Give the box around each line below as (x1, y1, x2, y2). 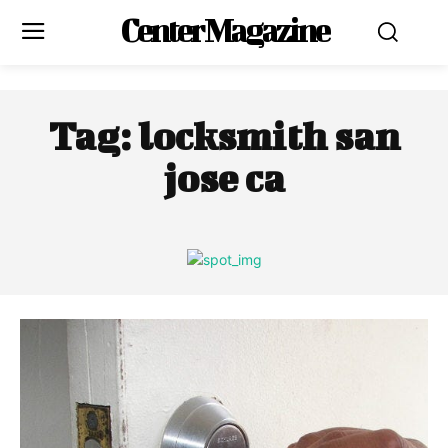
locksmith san (137, 114, 400, 158)
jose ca (163, 156, 285, 200)
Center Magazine (119, 11, 328, 48)
